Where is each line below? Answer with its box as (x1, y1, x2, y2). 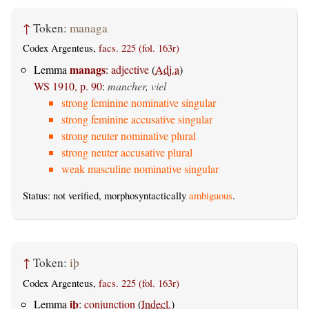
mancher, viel (108, 78, 166, 93)
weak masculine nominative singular (61, 161, 219, 176)
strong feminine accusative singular (61, 111, 212, 126)
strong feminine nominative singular (61, 94, 216, 110)
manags (70, 61, 106, 77)
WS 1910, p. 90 (34, 78, 102, 93)
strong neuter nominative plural (61, 128, 196, 143)
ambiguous (189, 188, 232, 202)
